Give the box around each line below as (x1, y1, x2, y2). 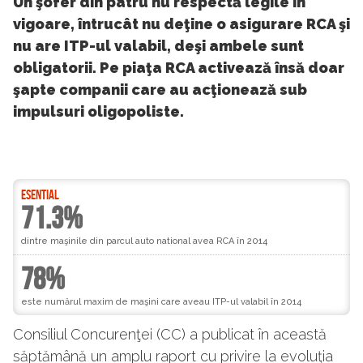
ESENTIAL (21, 187, 59, 204)
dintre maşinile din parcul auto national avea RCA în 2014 (21, 236, 267, 247)
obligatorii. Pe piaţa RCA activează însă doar (13, 59, 344, 77)
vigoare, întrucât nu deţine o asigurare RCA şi (13, 15, 350, 33)
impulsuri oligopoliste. (13, 103, 184, 121)
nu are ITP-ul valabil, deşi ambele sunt (13, 37, 304, 55)
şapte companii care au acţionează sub (13, 81, 307, 99)
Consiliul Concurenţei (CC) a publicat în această (13, 326, 327, 344)
